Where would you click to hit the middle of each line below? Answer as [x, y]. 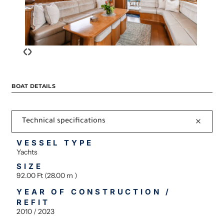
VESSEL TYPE [55, 142]
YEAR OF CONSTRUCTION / [94, 192]
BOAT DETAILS [34, 86]
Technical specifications [64, 121]
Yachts [27, 152]
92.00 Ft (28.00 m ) [47, 175]
